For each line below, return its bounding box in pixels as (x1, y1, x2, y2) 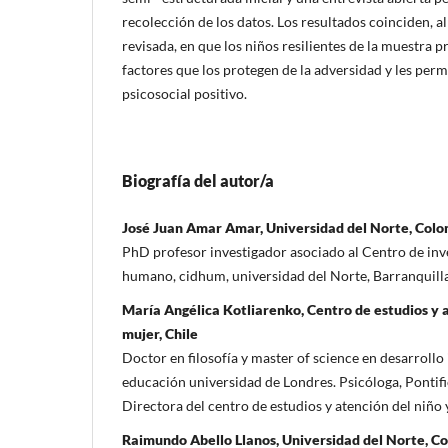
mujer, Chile (122, 324, 198, 342)
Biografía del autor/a (122, 170, 274, 190)
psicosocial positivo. (122, 84, 247, 102)
